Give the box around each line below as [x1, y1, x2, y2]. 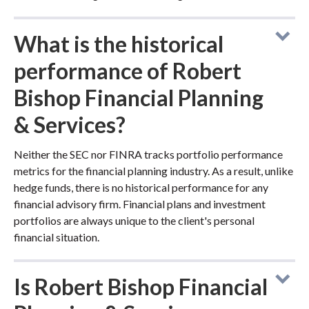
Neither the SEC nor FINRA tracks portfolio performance [14, 148, 283, 161]
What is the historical [14, 30, 223, 57]
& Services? [14, 111, 126, 138]
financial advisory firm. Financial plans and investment [14, 197, 266, 210]
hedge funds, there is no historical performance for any [14, 181, 268, 194]
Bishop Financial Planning [14, 84, 263, 111]
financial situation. [14, 230, 99, 243]
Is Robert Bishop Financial [14, 273, 268, 300]
